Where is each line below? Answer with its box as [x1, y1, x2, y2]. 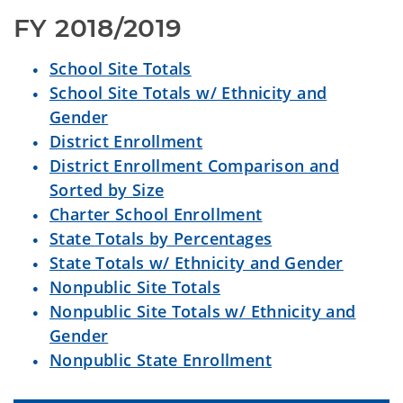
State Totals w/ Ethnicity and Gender [49, 252, 344, 273]
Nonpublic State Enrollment [49, 349, 272, 371]
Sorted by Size [49, 179, 165, 201]
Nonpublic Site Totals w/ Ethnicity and [49, 300, 356, 322]
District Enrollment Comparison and [49, 155, 339, 176]
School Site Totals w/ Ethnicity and [49, 82, 327, 103]
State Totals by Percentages [49, 228, 273, 249]
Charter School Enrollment [49, 203, 263, 225]
